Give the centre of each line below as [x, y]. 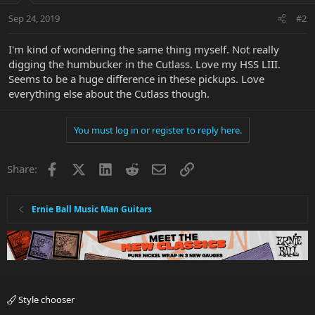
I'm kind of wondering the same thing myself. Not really [144, 50]
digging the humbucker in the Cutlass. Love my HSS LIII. [144, 64]
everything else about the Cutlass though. [109, 94]
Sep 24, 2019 [34, 19]
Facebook [81, 168]
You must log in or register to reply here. [157, 130]
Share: [22, 169]
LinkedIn [133, 168]
